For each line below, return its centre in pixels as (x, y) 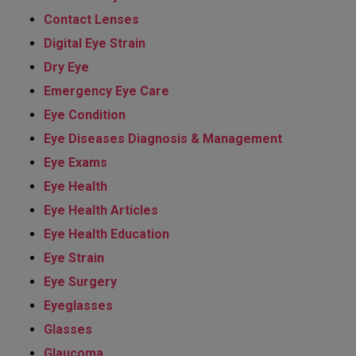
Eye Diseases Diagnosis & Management (163, 139)
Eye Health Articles (101, 211)
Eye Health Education (106, 234)
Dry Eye (66, 68)
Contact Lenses (91, 20)
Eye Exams (75, 163)
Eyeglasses (78, 306)
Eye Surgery (80, 282)
